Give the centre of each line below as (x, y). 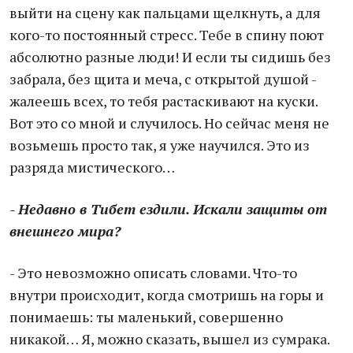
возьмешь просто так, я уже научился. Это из (160, 145)
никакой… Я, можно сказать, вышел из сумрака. (169, 339)
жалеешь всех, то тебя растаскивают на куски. (163, 101)
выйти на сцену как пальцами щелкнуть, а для (165, 13)
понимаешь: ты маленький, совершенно (146, 317)
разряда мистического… (92, 167)
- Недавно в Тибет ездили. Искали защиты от (168, 209)
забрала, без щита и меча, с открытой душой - (163, 79)
